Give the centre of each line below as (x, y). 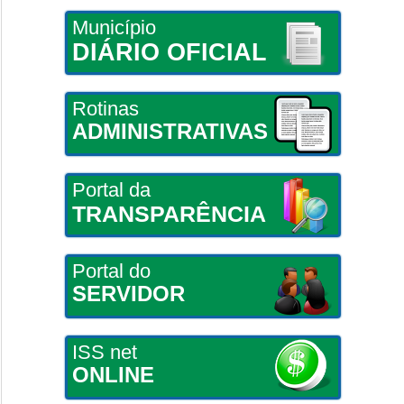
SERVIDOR (128, 293)
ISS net (104, 352)
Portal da (111, 189)
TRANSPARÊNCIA (169, 213)
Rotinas (105, 108)
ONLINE (113, 374)
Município (114, 27)
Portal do (111, 271)
